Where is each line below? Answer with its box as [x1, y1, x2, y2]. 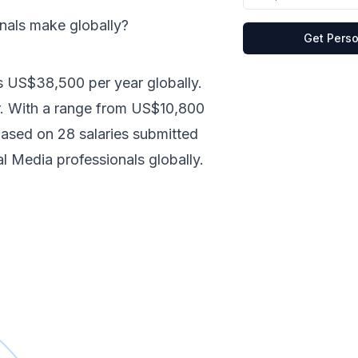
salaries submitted [79, 125, 198, 142]
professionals [53, 151, 149, 168]
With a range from [4, 100, 127, 117]
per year [85, 74, 147, 91]
